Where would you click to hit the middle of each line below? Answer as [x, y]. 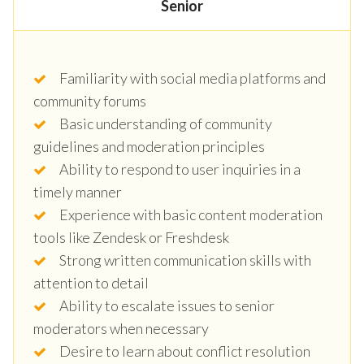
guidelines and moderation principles [149, 146]
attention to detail [91, 282]
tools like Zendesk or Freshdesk [131, 237]
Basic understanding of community [166, 123]
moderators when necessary [121, 328]
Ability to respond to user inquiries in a [180, 169]
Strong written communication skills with [185, 260]
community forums [90, 100]
